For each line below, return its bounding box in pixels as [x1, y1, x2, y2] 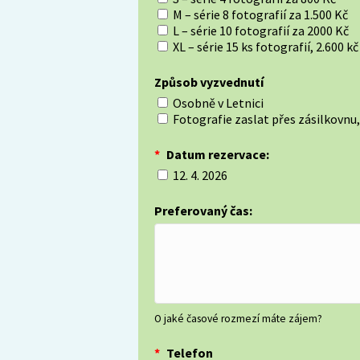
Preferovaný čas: [154, 202, 252, 219]
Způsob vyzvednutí [154, 74, 264, 90]
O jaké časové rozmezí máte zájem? [154, 312, 322, 325]
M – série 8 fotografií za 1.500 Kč [173, 6, 348, 22]
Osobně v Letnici [173, 95, 264, 111]
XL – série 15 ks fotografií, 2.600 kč [173, 39, 358, 55]
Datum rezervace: [163, 146, 269, 162]
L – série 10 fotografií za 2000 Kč [173, 22, 349, 39]
